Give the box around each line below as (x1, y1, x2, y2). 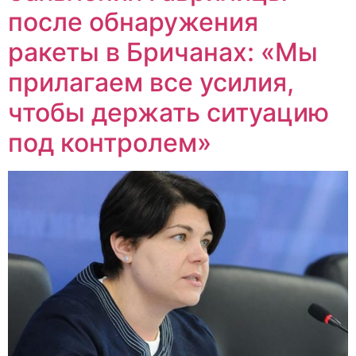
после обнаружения (8, 6, 258, 38)
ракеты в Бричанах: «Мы (8, 37, 318, 68)
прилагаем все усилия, (8, 67, 294, 99)
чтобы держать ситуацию (8, 97, 329, 129)
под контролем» (8, 127, 211, 159)
